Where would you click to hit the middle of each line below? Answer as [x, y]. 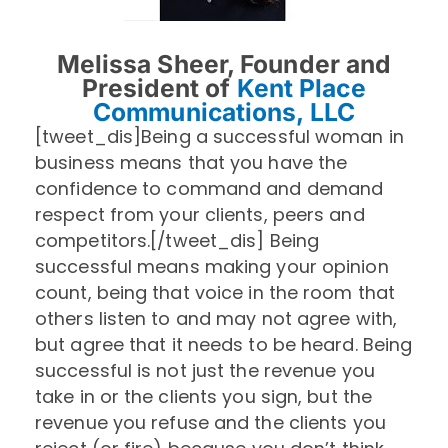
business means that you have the [191, 162]
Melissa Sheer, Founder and [224, 63]
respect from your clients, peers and [200, 214]
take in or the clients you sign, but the [204, 396]
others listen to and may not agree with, [216, 318]
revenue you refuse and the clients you [210, 422]
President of [159, 87]
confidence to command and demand [209, 188]
